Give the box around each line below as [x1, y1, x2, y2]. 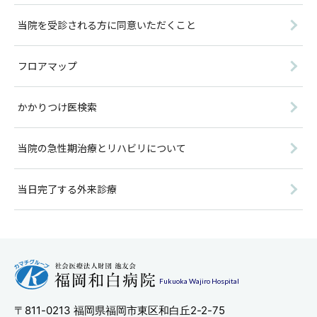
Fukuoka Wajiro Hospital [159, 276, 239, 285]
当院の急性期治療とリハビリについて [18, 141, 186, 155]
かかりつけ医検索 [18, 100, 97, 114]
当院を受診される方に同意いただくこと [18, 18, 196, 32]
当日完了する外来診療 [18, 182, 117, 196]
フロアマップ [18, 59, 77, 73]
